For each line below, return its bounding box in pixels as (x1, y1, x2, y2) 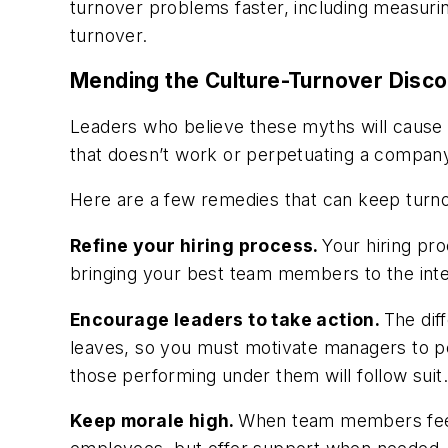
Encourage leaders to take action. (70, 308, 384, 330)
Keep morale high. (70, 410, 239, 432)
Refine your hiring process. (70, 234, 323, 256)
